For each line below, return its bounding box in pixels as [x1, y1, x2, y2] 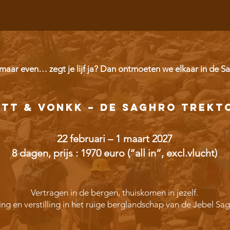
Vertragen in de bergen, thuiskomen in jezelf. [31, 187, 198, 198]
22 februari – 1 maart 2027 [56, 132, 172, 145]
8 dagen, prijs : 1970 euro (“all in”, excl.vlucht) [12, 147, 217, 159]
